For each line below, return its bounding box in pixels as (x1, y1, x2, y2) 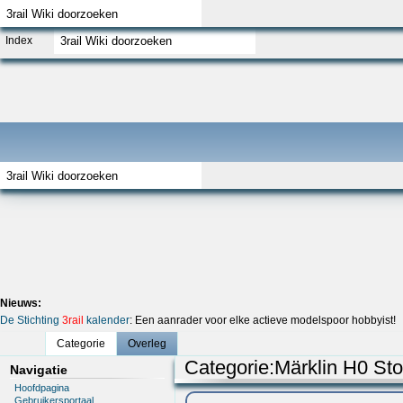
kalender (84, 313, 130, 327)
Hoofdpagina (14, 382, 70, 394)
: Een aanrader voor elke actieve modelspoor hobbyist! (130, 313, 396, 327)
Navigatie (9, 362, 67, 377)
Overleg (127, 336, 166, 350)
